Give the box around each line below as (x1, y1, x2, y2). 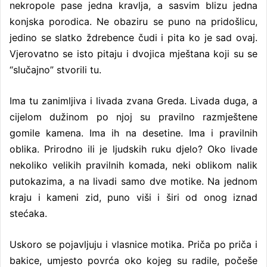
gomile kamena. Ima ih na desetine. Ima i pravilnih (10, 126, 257, 139)
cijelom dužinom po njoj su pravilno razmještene (10, 110, 257, 123)
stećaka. (10, 207, 47, 219)
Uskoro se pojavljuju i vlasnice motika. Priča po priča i (10, 238, 257, 250)
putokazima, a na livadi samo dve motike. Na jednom (10, 175, 257, 187)
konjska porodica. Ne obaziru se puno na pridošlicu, (10, 15, 257, 27)
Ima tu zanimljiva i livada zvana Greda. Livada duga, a (10, 94, 257, 107)
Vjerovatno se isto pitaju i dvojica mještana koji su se (10, 47, 257, 60)
